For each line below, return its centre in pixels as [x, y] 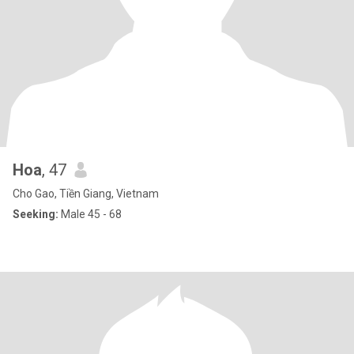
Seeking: [36, 214]
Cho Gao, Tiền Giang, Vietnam [86, 194]
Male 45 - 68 [90, 214]
